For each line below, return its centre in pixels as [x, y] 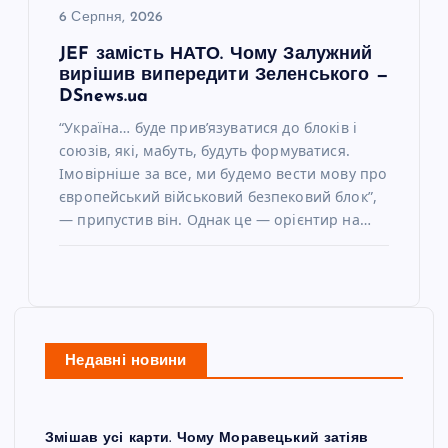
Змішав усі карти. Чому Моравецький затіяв [206, 438]
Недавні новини [126, 361]
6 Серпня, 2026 [111, 18]
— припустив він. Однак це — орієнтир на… [215, 219]
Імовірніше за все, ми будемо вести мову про [223, 173]
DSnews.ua [104, 96]
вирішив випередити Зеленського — [224, 75]
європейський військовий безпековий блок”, [218, 196]
